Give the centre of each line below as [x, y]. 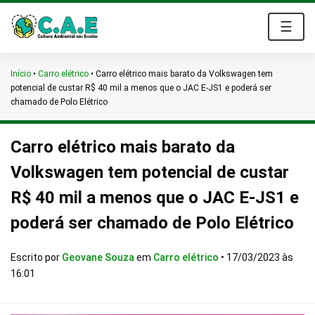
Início [21, 74]
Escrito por [36, 257]
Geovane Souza [99, 257]
